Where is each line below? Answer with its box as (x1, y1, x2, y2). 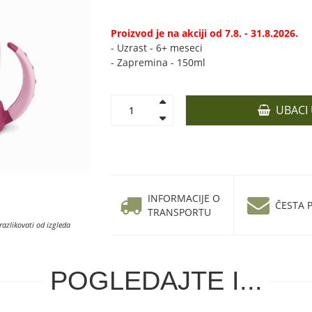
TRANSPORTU (148, 205, 211, 219)
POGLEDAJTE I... (49, 266, 263, 295)
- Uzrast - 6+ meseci (111, 41, 203, 54)
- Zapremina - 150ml (111, 56, 205, 69)
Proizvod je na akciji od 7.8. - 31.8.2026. (111, 26, 298, 40)
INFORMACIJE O (148, 191, 220, 205)
